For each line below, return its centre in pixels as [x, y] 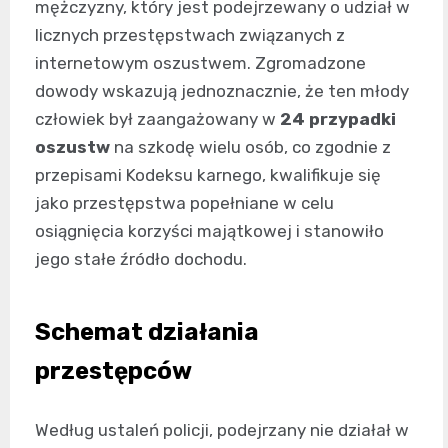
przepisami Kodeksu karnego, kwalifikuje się [208, 174]
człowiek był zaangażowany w [157, 118]
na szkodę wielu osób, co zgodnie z [250, 146]
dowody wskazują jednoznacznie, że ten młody [222, 90]
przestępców [113, 370]
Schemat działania [147, 331]
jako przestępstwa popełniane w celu [184, 202]
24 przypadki [338, 118]
